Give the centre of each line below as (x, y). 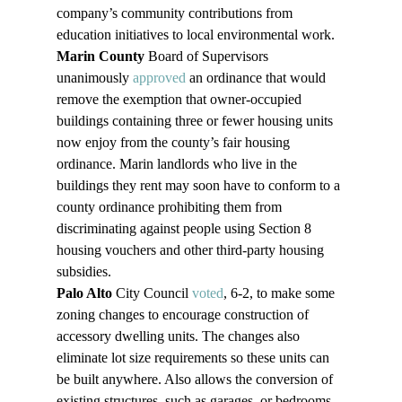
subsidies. (85, 272)
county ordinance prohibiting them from (170, 207)
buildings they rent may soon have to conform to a (200, 186)
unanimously (94, 78)
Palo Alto (84, 293)
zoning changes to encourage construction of (184, 315)
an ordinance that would (257, 78)
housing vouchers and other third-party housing (192, 250)
